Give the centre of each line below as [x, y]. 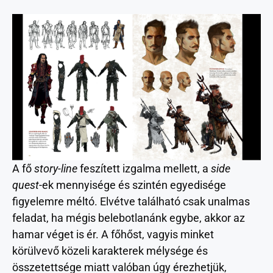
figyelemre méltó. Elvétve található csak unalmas [131, 201]
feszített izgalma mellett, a [145, 168]
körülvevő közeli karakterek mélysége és [110, 250]
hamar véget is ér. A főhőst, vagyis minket [113, 234]
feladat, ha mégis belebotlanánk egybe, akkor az [129, 218]
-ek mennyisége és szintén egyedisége [133, 185]
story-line [57, 168]
